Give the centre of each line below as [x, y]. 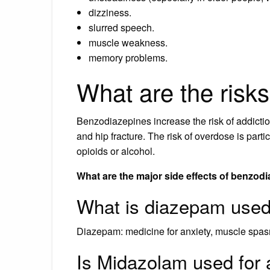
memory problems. [128, 57]
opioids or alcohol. [116, 151]
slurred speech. [121, 27]
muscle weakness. [128, 42]
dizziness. [110, 12]
